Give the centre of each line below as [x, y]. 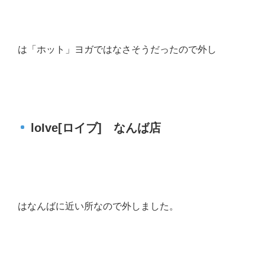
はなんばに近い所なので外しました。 [98, 206]
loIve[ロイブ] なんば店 [96, 128]
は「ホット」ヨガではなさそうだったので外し [117, 50]
